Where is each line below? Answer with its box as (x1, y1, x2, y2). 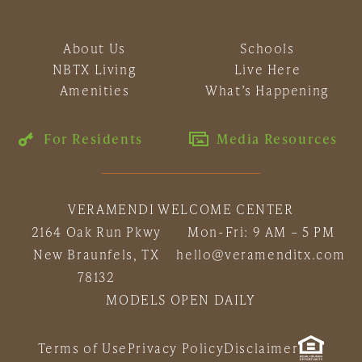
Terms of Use (37, 339, 128, 358)
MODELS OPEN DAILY (106, 290, 256, 309)
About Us (63, 39, 126, 58)
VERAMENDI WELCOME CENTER (68, 200, 294, 219)
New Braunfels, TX (33, 245, 160, 264)
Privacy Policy (127, 339, 225, 358)
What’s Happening (205, 81, 330, 100)
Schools (240, 39, 295, 58)
